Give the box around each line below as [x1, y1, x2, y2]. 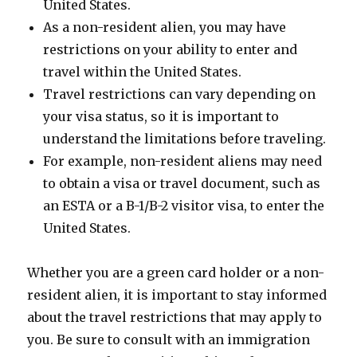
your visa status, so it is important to [43, 108, 280, 124]
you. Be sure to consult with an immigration [27, 331, 311, 347]
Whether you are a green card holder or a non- [27, 265, 325, 280]
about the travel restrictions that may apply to [27, 309, 323, 325]
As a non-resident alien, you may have [43, 19, 287, 35]
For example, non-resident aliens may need [43, 153, 323, 169]
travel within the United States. [43, 64, 242, 80]
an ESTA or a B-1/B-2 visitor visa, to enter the [43, 198, 325, 214]
